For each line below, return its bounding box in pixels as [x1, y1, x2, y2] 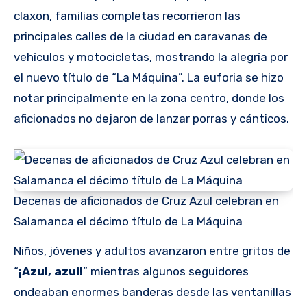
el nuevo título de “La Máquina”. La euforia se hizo [14, 71, 284, 85]
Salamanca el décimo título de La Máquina [14, 214, 243, 229]
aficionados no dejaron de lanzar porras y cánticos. [14, 112, 289, 126]
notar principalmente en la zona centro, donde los [14, 91, 284, 106]
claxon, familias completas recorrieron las [14, 9, 241, 23]
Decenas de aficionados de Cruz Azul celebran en [14, 194, 279, 208]
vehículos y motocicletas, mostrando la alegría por [14, 50, 288, 64]
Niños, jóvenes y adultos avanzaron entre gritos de [14, 244, 291, 258]
